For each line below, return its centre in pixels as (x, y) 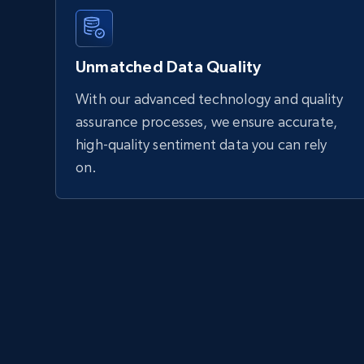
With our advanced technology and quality (210, 99)
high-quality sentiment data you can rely (201, 145)
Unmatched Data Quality (169, 67)
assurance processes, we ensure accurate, (207, 122)
